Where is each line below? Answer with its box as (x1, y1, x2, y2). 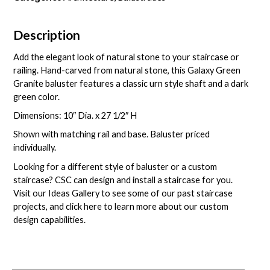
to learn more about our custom (102, 201, 229, 212)
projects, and (13, 201, 66, 212)
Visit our (13, 187, 49, 198)
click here (66, 201, 102, 212)
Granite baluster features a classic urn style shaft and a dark (13, 78, 249, 89)
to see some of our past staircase (99, 187, 233, 198)
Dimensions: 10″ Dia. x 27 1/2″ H (13, 110, 137, 121)
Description (13, 27, 81, 43)
